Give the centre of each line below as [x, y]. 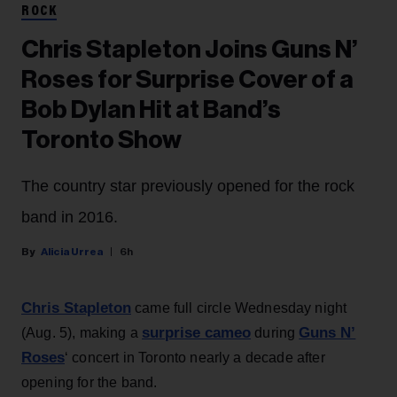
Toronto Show [101, 140]
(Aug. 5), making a [82, 333]
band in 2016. [70, 218]
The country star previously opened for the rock [188, 187]
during [275, 333]
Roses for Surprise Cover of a [187, 80]
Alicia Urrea [72, 252]
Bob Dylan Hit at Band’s [151, 110]
